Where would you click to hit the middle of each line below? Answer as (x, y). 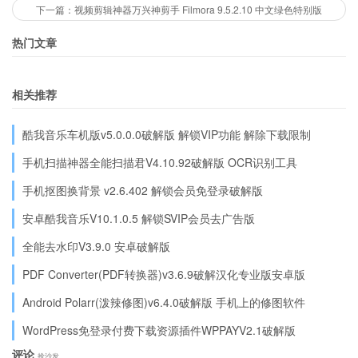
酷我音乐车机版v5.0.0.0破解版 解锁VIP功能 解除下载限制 (167, 135)
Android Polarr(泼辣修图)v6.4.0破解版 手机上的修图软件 (164, 302)
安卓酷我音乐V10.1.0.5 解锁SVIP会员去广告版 (139, 219)
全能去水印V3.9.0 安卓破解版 (96, 247)
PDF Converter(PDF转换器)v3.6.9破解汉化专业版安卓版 (164, 274)
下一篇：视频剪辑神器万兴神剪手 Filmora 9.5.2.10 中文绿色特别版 (179, 10)
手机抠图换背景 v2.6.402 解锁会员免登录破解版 (143, 191)
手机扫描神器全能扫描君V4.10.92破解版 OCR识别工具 (160, 163)
